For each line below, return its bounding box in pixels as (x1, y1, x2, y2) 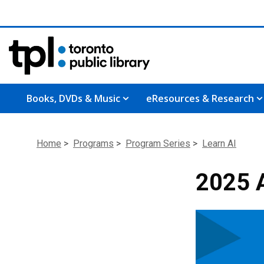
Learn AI (202, 137, 236, 149)
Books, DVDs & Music (27, 91, 120, 105)
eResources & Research (146, 91, 254, 105)
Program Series (126, 137, 190, 149)
